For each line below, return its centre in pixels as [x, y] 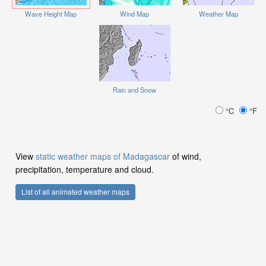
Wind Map [134, 13]
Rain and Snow [134, 89]
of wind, [186, 156]
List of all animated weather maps [75, 192]
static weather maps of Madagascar [103, 156]
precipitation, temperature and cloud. [85, 169]
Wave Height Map [51, 13]
